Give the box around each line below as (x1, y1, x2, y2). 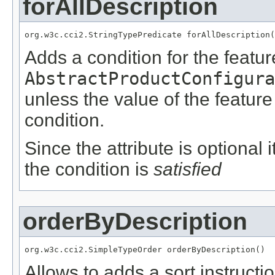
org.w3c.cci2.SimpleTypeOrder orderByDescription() (25, 245, 265, 255)
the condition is (25, 159, 153, 180)
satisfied (153, 159, 222, 180)
